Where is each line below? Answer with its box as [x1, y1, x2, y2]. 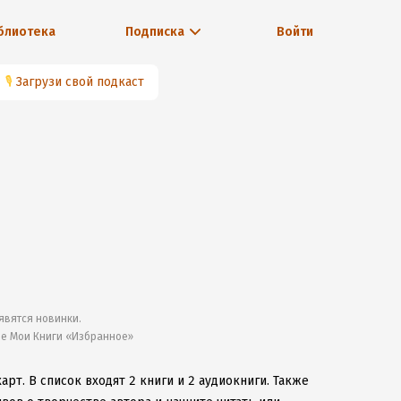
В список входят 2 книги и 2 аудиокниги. [29, 373, 269, 388]
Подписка [124, 24, 184, 39]
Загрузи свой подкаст [16, 74, 144, 90]
